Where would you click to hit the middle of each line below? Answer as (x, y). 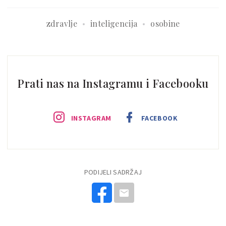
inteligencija (114, 24)
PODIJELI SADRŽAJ (113, 172)
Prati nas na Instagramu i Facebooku (113, 83)
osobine (165, 24)
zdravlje (62, 24)
